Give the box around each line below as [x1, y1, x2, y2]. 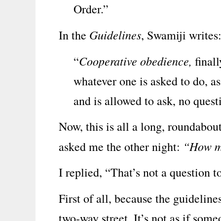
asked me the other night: [59, 139, 183, 154]
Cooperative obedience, [79, 53, 192, 69]
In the [59, 27, 89, 43]
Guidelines [89, 27, 141, 42]
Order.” [74, 1, 109, 17]
